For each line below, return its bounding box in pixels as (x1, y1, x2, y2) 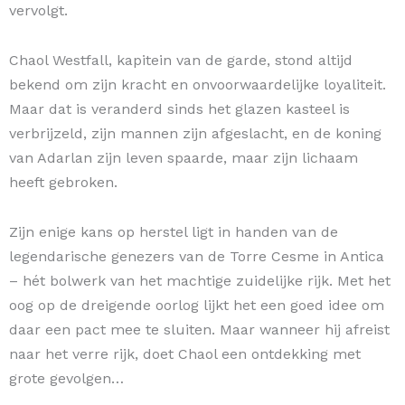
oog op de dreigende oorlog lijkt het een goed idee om (9, 297, 384, 315)
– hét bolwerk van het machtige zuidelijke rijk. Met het (9, 272, 391, 290)
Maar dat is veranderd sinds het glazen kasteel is (9, 100, 350, 118)
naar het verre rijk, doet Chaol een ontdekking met (9, 345, 361, 363)
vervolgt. (9, 2, 68, 20)
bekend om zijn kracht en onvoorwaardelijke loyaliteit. (9, 76, 386, 94)
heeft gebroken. (9, 174, 118, 192)
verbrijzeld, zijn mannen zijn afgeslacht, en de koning (9, 125, 381, 143)
